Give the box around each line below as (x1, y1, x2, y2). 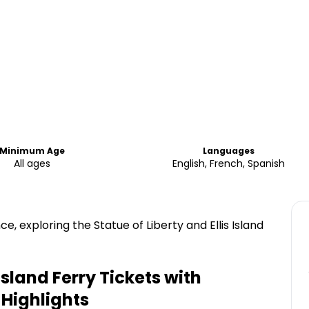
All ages (13, 157, 50, 170)
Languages (202, 145, 255, 157)
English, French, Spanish (172, 157, 285, 170)
